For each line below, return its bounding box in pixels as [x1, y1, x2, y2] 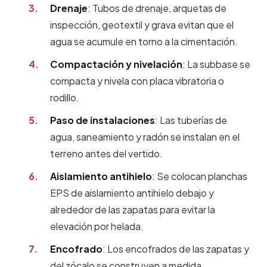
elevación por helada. [50, 220, 144, 232]
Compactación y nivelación [50, 58, 182, 70]
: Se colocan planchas [152, 170, 247, 182]
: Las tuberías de [155, 114, 227, 126]
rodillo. [50, 91, 79, 104]
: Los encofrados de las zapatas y [103, 243, 249, 255]
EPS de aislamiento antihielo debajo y [50, 187, 214, 199]
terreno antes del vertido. [50, 147, 163, 160]
